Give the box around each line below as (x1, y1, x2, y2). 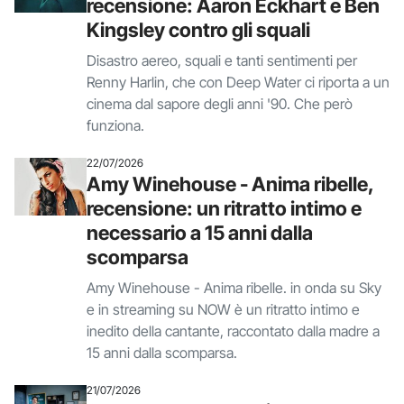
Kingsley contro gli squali (87, 18, 310, 41)
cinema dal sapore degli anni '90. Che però (87, 95, 353, 113)
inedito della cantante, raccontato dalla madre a (87, 322, 380, 340)
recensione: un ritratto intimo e (87, 197, 362, 220)
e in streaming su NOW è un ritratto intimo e (87, 300, 360, 318)
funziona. (87, 116, 144, 134)
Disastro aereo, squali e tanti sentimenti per (87, 51, 357, 69)
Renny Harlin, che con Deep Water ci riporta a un (87, 73, 390, 91)
